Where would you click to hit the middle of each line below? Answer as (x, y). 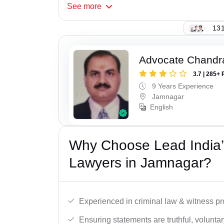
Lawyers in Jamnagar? (140, 162)
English (162, 107)
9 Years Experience (182, 86)
